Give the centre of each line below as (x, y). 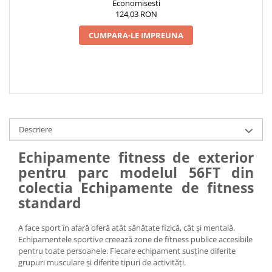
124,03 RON (136, 14)
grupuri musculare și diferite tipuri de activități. (102, 262)
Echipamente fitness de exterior (136, 157)
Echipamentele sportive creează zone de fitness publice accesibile (135, 239)
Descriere (36, 129)
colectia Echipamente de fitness (136, 187)
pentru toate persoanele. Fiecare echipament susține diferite (127, 250)
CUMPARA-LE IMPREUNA (136, 35)
